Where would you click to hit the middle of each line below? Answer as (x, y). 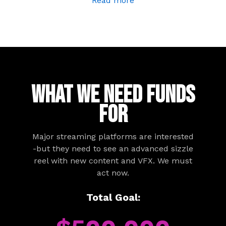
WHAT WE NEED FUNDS (113, 95)
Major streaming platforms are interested (113, 136)
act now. (113, 173)
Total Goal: (113, 197)
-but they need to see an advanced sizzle (113, 148)
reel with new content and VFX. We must (113, 160)
